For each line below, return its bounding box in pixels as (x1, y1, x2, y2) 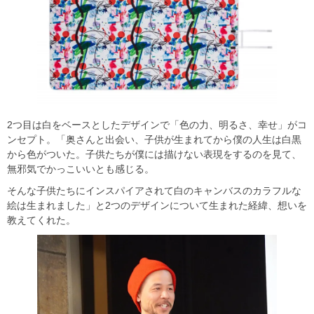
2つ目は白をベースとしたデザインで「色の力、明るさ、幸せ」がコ (7, 119, 307, 131)
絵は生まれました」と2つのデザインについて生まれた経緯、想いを (7, 200, 307, 212)
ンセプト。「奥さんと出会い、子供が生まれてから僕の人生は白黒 (7, 134, 301, 146)
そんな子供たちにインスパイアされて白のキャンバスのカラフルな (7, 185, 301, 197)
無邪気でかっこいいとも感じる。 (7, 163, 154, 175)
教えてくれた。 (7, 214, 76, 226)
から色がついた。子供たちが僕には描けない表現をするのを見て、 (7, 149, 301, 161)
